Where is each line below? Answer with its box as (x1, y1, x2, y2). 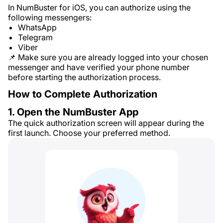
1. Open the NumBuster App (8, 106, 138, 118)
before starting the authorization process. (8, 72, 161, 82)
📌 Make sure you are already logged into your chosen (8, 52, 208, 62)
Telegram (18, 32, 53, 42)
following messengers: (8, 12, 92, 22)
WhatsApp (18, 22, 57, 32)
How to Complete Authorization (8, 88, 157, 100)
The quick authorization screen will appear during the (8, 118, 204, 128)
